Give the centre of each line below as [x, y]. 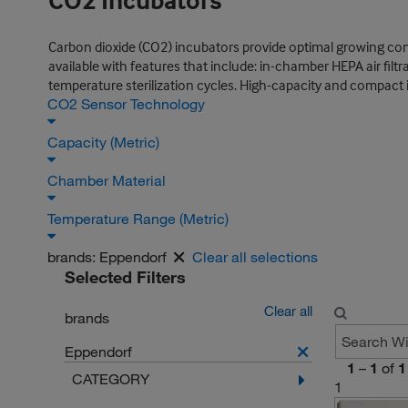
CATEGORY [110, 379]
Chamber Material [108, 180]
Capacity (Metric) [105, 142]
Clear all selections [255, 257]
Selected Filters [125, 277]
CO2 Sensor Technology [128, 104]
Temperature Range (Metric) [140, 219]
